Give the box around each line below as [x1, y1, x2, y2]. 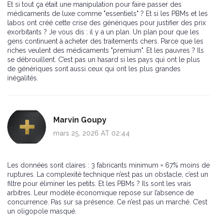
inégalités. [7, 74, 38, 82]
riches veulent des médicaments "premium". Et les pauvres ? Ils [7, 46, 204, 55]
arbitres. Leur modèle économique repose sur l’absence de [7, 189, 194, 197]
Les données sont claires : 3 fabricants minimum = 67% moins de [7, 161, 210, 170]
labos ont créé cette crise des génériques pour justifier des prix [7, 19, 206, 27]
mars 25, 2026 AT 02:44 [53, 129, 130, 138]
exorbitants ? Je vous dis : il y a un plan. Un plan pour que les [7, 28, 199, 36]
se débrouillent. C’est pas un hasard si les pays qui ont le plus [7, 56, 200, 64]
